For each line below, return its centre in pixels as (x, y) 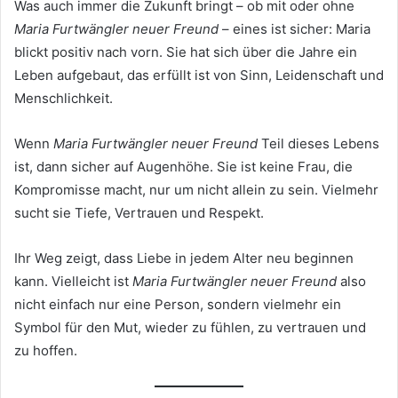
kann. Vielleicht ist (73, 282)
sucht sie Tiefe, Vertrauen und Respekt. (139, 213)
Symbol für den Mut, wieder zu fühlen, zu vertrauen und (190, 328)
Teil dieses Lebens (318, 144)
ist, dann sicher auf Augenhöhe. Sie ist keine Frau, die (183, 167)
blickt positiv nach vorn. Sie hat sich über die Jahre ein (186, 52)
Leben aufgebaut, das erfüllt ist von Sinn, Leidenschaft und (199, 76)
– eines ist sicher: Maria (295, 29)
